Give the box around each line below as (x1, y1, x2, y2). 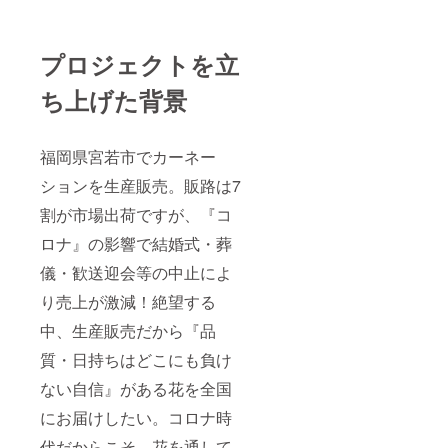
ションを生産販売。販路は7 (40, 174, 241, 198)
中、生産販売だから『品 (40, 319, 216, 343)
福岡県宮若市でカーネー (40, 145, 216, 169)
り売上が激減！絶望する (40, 290, 216, 314)
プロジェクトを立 (40, 47, 239, 82)
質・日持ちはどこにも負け (40, 348, 232, 372)
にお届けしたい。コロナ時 (40, 406, 232, 430)
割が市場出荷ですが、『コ (40, 203, 232, 227)
